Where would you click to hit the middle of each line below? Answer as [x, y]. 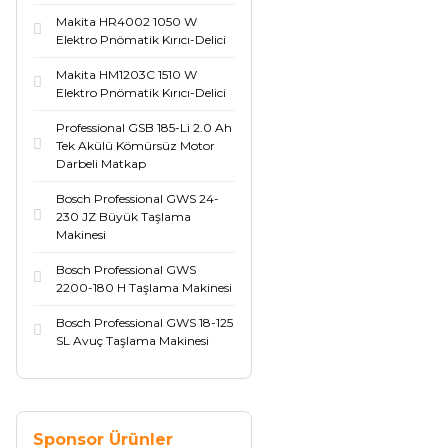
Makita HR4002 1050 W [126, 21]
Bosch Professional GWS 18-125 [144, 322]
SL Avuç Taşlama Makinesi [132, 340]
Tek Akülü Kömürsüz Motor [135, 145]
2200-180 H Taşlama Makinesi [144, 287]
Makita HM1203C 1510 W [126, 74]
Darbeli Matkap [101, 163]
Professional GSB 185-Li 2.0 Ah [144, 127]
